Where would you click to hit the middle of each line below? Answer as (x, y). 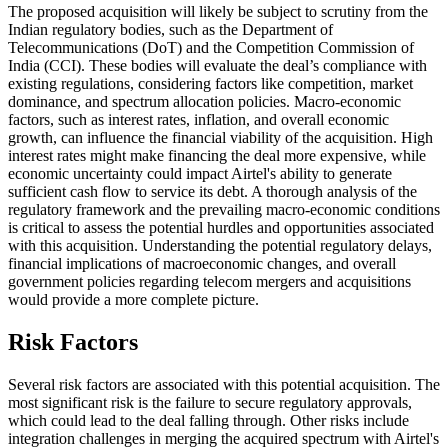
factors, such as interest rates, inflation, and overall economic (198, 120)
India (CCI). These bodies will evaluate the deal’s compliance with (217, 66)
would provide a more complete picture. (133, 300)
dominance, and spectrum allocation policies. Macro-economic (204, 102)
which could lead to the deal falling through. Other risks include (208, 420)
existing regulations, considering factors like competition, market (210, 84)
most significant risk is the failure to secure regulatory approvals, (210, 402)
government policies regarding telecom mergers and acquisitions (209, 282)
